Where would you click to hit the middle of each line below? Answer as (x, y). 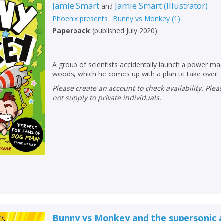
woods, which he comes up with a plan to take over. (136, 74)
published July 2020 (125, 31)
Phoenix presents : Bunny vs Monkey (111, 19)
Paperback (72, 31)
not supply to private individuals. (107, 98)
